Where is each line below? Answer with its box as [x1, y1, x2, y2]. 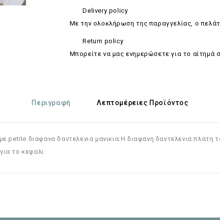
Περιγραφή [31, 99, 71, 107]
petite [8, 135, 27, 142]
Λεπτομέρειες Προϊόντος [97, 99, 189, 107]
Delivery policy [82, 7, 128, 14]
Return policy [82, 37, 124, 45]
